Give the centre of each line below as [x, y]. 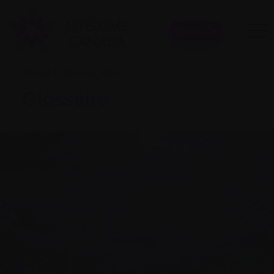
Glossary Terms [92, 72]
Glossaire [65, 99]
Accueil [36, 72]
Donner [190, 31]
